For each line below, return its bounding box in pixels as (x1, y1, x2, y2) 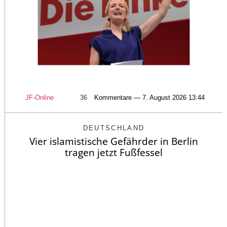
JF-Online (25, 93, 54, 101)
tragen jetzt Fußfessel (65, 145, 163, 159)
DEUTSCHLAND (83, 124, 145, 132)
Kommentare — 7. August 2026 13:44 (94, 93, 205, 101)
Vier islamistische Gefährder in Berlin (29, 134, 198, 148)
